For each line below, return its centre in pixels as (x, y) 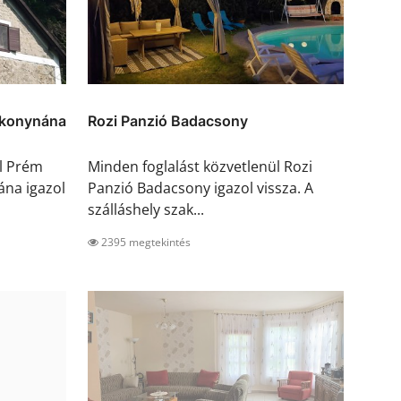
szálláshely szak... (146, 210)
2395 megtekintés (145, 243)
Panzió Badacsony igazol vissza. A (200, 188)
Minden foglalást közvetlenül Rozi (200, 167)
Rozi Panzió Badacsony (168, 121)
